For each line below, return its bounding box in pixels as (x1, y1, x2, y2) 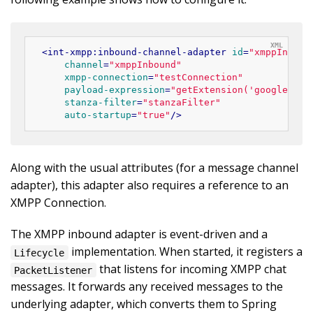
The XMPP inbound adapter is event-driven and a (10, 226, 268, 242)
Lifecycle (14, 247, 65, 259)
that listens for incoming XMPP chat (96, 261, 286, 277)
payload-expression (64, 85, 165, 96)
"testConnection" (154, 72, 243, 83)
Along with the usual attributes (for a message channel (10, 160, 298, 176)
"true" (137, 110, 170, 121)
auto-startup (64, 110, 131, 121)
